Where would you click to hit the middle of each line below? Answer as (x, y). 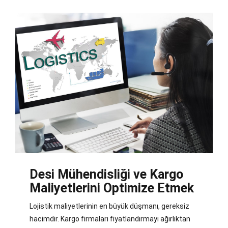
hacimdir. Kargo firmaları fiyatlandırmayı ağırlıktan (110, 219)
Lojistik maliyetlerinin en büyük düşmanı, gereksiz (109, 206)
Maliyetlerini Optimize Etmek (112, 188)
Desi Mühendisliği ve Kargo (106, 174)
